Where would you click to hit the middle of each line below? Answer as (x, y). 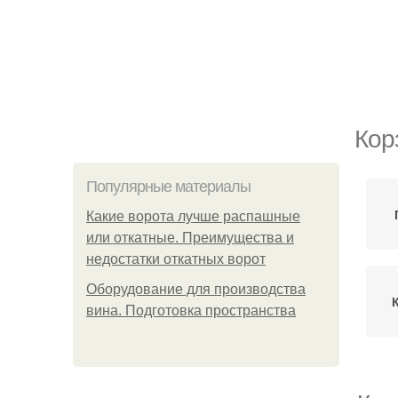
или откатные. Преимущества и (190, 238)
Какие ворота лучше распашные (193, 216)
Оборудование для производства (196, 289)
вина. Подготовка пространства (191, 310)
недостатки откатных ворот (176, 259)
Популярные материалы (168, 187)
